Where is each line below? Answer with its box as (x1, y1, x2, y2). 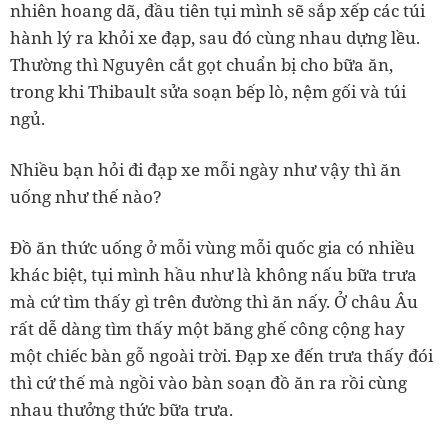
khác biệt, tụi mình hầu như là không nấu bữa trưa (10, 262, 417, 286)
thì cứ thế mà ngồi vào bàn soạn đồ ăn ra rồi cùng (10, 370, 407, 394)
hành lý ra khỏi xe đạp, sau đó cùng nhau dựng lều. (10, 25, 420, 49)
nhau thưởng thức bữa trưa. (10, 397, 233, 421)
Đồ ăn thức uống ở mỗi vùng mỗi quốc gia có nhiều (10, 235, 415, 259)
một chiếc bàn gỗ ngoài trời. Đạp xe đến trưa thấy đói (10, 343, 433, 367)
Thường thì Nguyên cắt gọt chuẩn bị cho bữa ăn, (10, 52, 393, 76)
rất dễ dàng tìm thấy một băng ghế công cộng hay (10, 316, 405, 340)
